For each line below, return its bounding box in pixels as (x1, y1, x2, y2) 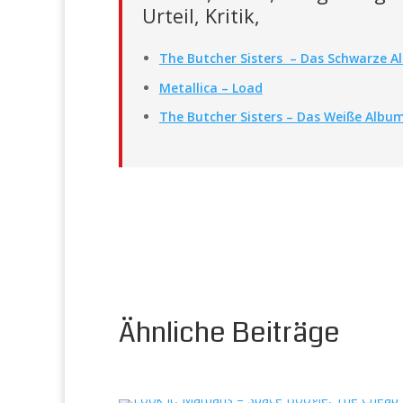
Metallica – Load (158, 78, 263, 96)
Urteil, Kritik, (142, 3, 261, 29)
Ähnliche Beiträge (119, 312, 340, 353)
